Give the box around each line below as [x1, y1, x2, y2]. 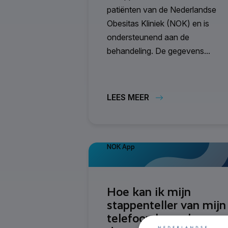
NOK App [107, 142, 135, 151]
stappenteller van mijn [107, 197, 226, 212]
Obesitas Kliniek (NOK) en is [107, 18, 209, 28]
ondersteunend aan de [107, 32, 189, 42]
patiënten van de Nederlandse [107, 4, 216, 15]
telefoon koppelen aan [107, 211, 226, 225]
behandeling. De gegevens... [107, 45, 210, 56]
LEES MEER [107, 92, 149, 102]
